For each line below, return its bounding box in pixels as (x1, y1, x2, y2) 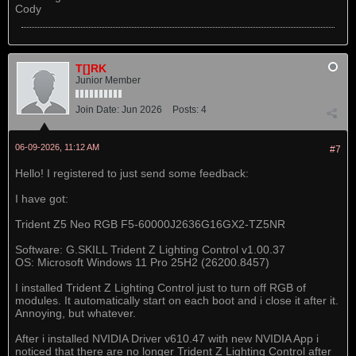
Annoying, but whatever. (15, 307, 136, 319)
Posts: (172, 104, 199, 115)
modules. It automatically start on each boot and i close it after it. (15, 294, 339, 307)
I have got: (15, 192, 68, 205)
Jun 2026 (122, 104, 162, 115)
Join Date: (75, 104, 119, 115)
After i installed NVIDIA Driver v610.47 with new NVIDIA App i (15, 332, 319, 345)
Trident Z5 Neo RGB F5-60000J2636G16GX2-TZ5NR (15, 218, 285, 230)
